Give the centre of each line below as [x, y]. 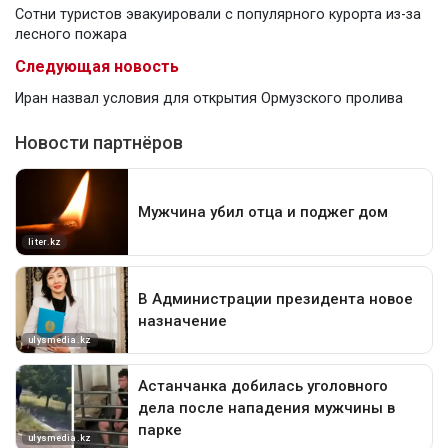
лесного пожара [71, 34]
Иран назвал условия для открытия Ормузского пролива [209, 98]
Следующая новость [97, 66]
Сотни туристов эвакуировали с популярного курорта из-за [218, 14]
